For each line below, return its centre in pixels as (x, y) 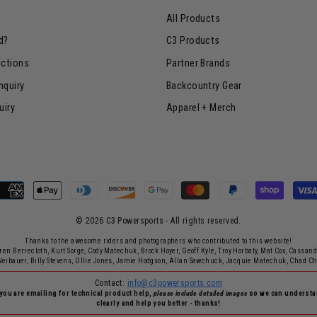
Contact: (111, 283)
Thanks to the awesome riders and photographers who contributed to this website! (158, 241)
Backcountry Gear (204, 86)
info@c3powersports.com (175, 283)
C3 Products (193, 41)
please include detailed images (200, 294)
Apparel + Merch (201, 108)
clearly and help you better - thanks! (158, 304)
